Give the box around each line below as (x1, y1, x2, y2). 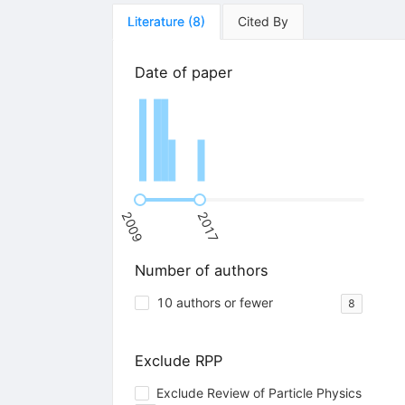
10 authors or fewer (155, 295, 273, 311)
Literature (127, 13, 184, 29)
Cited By (237, 13, 288, 29)
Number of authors (134, 260, 268, 279)
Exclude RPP (134, 352, 222, 371)
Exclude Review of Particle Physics (155, 385, 362, 401)
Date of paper (134, 62, 232, 81)
